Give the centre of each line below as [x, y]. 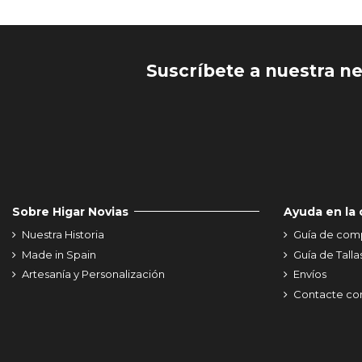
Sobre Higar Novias [70, 211]
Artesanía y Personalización [93, 274]
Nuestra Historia [63, 234]
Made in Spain [59, 254]
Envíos [310, 274]
